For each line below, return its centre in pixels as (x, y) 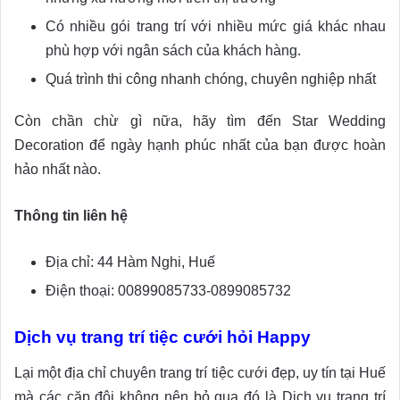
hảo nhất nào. (58, 169)
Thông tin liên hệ (71, 215)
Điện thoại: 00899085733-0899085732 (168, 290)
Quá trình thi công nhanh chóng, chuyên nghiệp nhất (211, 79)
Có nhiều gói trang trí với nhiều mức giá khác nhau (216, 26)
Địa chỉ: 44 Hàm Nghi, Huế (130, 262)
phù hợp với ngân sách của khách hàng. (173, 50)
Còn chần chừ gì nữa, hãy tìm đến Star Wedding (200, 121)
